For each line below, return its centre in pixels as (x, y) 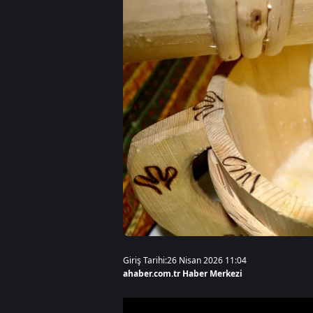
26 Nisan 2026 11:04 (207, 260)
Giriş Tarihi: (145, 260)
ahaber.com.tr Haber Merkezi (183, 274)
